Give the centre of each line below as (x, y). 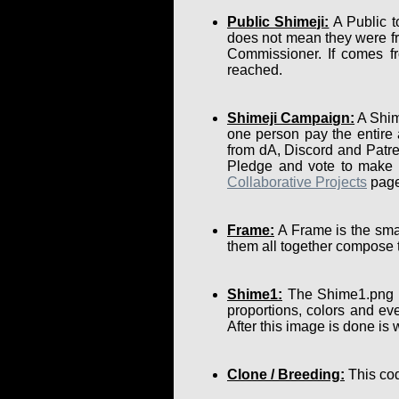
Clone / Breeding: (286, 374)
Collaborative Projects (297, 182)
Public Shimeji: (278, 21)
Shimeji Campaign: (291, 118)
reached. (255, 69)
